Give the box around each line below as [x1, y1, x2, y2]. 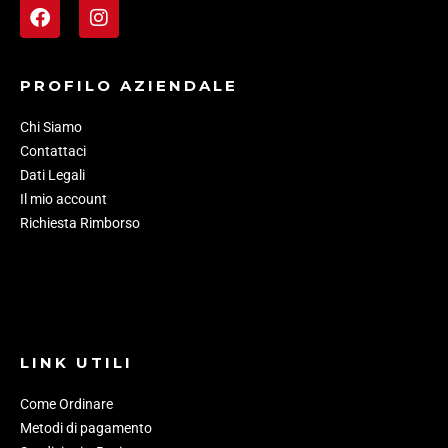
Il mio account [20, 190, 107, 207]
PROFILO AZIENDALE [20, 75, 238, 95]
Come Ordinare [20, 395, 113, 412]
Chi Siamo [20, 118, 82, 135]
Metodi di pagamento [20, 419, 152, 436]
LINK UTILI [20, 352, 133, 372]
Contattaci [20, 142, 86, 159]
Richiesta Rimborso [20, 214, 140, 231]
